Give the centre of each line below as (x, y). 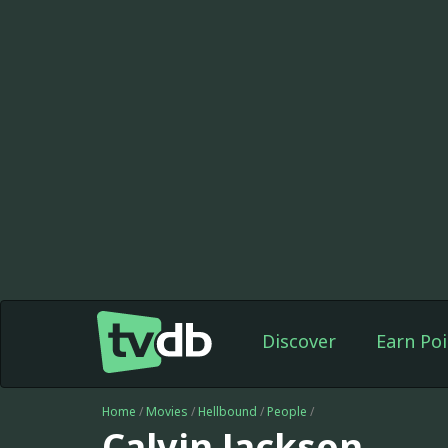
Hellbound (227, 411)
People (287, 411)
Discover (298, 341)
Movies (167, 411)
